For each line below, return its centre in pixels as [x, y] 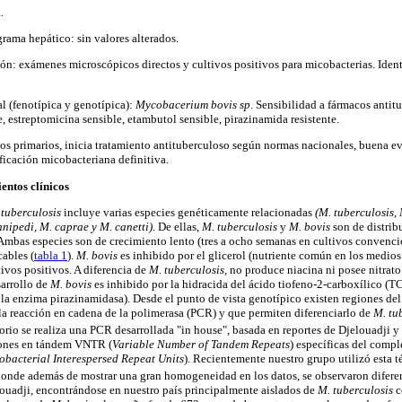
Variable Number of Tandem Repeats [201, 345]
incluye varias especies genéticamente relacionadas [188, 212]
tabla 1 [51, 255]
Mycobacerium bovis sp [193, 105]
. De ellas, [177, 226]
